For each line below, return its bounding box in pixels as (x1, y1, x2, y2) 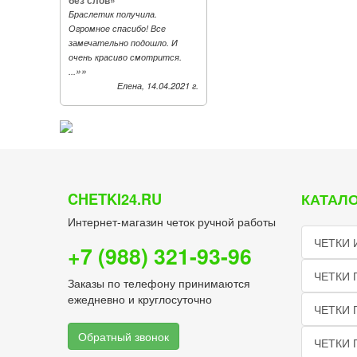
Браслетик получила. (68, 8, 157, 20)
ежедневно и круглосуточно (67, 291, 212, 307)
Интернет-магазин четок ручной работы (67, 214, 276, 229)
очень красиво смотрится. (68, 51, 182, 63)
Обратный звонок (77, 328, 169, 344)
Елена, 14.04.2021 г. (116, 80, 198, 92)
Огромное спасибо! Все (68, 22, 166, 34)
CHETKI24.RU (67, 189, 162, 210)
